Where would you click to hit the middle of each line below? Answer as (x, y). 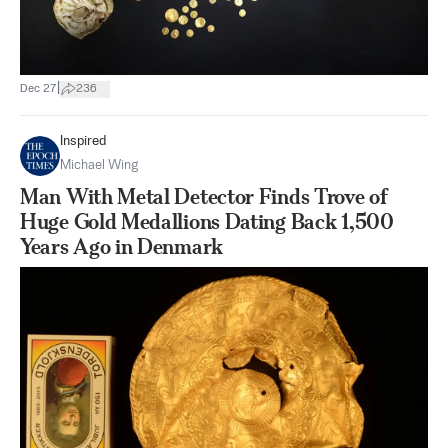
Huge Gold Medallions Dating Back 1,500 (207, 221)
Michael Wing (99, 165)
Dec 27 (38, 88)
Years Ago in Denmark (121, 246)
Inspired (83, 141)
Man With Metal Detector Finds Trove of (204, 196)
